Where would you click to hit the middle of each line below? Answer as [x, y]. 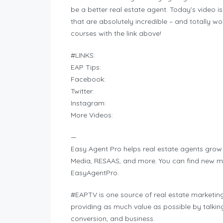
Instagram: [88, 103]
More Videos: [92, 115]
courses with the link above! [116, 34]
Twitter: [82, 91]
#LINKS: [83, 56]
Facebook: [88, 79]
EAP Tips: [86, 67]
